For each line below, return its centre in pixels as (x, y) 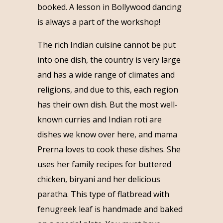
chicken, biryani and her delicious (99, 179)
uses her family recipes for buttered (104, 164)
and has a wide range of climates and (106, 74)
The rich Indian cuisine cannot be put (106, 45)
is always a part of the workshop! (99, 22)
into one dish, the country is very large (109, 59)
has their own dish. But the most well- (107, 104)
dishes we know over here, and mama (107, 134)
